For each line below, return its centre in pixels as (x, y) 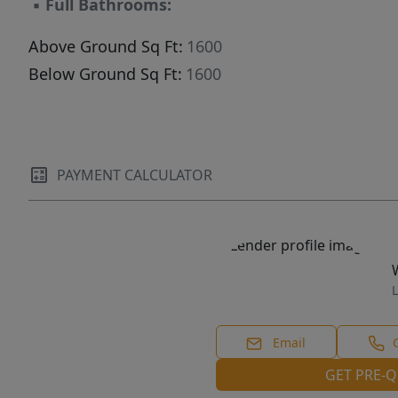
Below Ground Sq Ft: (105, 74)
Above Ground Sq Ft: (106, 47)
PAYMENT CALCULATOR (135, 175)
